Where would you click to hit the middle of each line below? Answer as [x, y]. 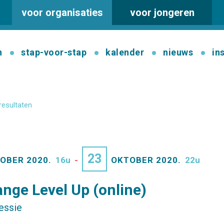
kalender [125, 52]
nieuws [178, 52]
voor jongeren [162, 12]
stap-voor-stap [54, 52]
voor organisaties [62, 12]
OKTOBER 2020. [146, 160]
